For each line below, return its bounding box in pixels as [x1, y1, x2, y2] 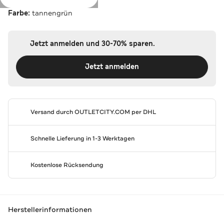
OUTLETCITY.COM [74, 107, 130, 116]
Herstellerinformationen [8, 205, 92, 214]
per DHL [129, 107, 156, 116]
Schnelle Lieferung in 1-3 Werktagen [30, 134, 134, 142]
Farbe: [8, 8, 32, 18]
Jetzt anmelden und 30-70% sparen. [29, 38, 155, 48]
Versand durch [30, 107, 74, 116]
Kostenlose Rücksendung [30, 160, 103, 169]
